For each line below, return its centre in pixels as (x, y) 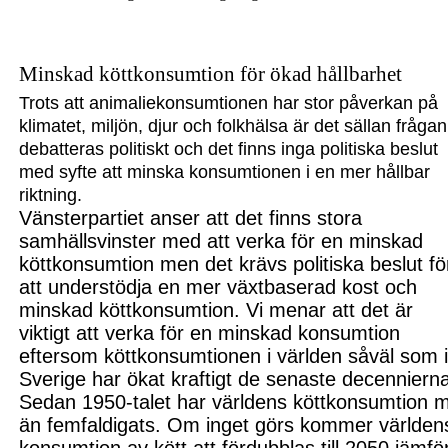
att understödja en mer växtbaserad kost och (218, 287)
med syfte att (73, 172)
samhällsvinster (91, 241)
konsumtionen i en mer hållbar (307, 172)
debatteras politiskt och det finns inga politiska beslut (229, 149)
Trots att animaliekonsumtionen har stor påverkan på (229, 103)
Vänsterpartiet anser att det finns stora (191, 218)
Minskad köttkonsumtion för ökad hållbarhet (211, 74)
